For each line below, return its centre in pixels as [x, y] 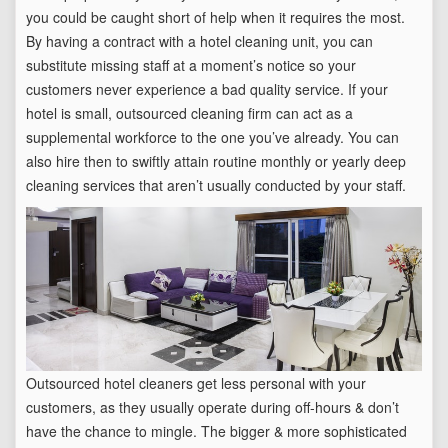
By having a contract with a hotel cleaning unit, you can [199, 41]
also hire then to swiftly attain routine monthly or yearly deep [216, 161]
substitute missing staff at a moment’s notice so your [191, 65]
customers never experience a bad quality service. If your [207, 89]
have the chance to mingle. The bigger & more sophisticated [216, 431]
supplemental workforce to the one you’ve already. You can [212, 137]
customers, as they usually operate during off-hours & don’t [212, 407]
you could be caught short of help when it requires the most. [215, 17]
